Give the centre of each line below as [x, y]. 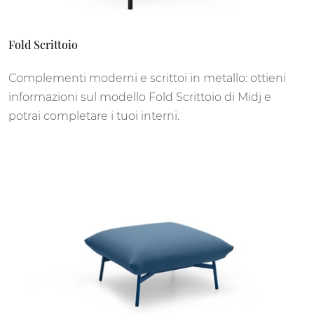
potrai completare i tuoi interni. [94, 116]
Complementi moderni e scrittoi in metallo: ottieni [147, 78]
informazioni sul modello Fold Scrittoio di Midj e [140, 97]
